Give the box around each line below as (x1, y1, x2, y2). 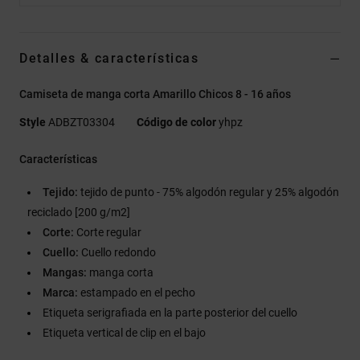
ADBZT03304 (46, 115, 117, 129)
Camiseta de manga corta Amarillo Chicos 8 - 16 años (19, 87, 291, 100)
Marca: (43, 285, 78, 299)
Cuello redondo (79, 245, 156, 259)
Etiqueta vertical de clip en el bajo (43, 325, 206, 339)
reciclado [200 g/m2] (27, 205, 130, 219)
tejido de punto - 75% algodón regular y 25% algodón (78, 185, 339, 198)
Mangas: (43, 265, 87, 279)
